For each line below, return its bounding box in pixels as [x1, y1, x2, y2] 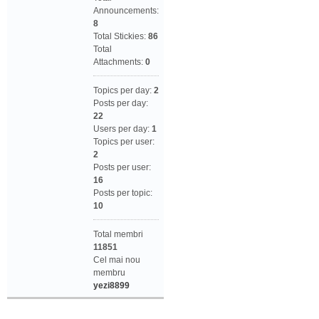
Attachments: [93, 57, 145, 68]
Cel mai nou [93, 255, 140, 266]
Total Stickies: [93, 31, 148, 42]
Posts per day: [93, 98, 148, 109]
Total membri [93, 229, 143, 240]
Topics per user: [93, 137, 155, 147]
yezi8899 [93, 281, 130, 291]
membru [93, 268, 125, 278]
